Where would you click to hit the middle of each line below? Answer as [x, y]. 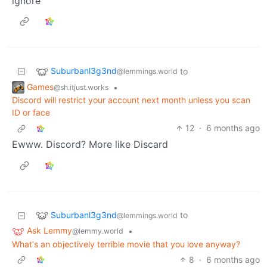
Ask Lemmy [49, 231]
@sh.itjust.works [81, 87]
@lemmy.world [98, 231]
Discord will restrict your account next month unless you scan [131, 100]
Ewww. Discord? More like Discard [90, 145]
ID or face [31, 113]
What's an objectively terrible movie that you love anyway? [126, 244]
